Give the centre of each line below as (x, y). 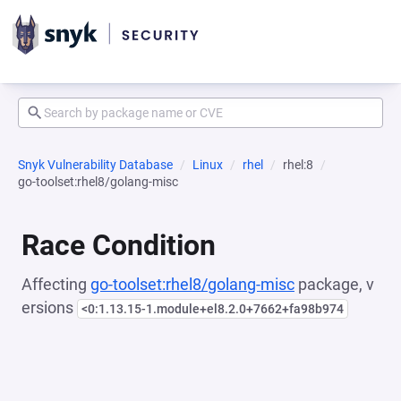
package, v (334, 284)
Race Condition (119, 245)
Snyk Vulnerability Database (95, 165)
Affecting (56, 284)
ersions (49, 307)
